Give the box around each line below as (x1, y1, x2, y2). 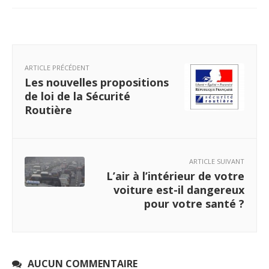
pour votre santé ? (144, 196, 244, 211)
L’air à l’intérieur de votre (106, 169, 244, 184)
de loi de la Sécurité (25, 89, 130, 104)
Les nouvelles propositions (25, 75, 169, 90)
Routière (25, 103, 72, 118)
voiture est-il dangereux (113, 183, 244, 198)
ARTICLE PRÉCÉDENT (25, 63, 89, 73)
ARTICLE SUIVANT (189, 157, 244, 166)
